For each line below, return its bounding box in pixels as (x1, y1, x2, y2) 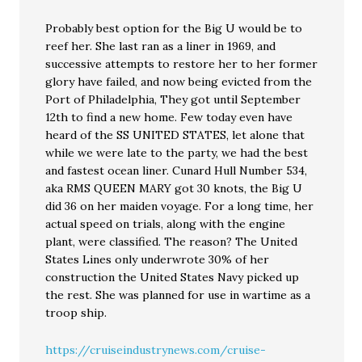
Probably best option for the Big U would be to (45, 21, 303, 36)
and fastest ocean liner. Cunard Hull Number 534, (45, 163, 308, 179)
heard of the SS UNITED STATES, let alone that (45, 128, 305, 143)
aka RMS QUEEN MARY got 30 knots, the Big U (45, 181, 303, 196)
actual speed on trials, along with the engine (45, 217, 286, 232)
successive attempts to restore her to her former (45, 57, 318, 72)
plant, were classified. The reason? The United (45, 234, 298, 250)
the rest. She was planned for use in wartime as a (45, 288, 311, 303)
